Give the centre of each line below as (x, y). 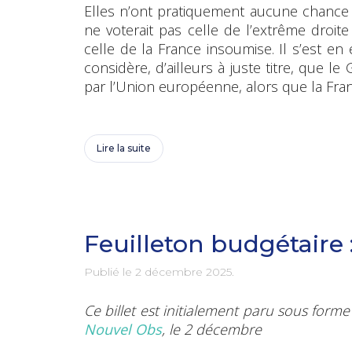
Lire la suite (124, 148)
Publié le (110, 271)
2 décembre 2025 (183, 271)
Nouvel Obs (123, 329)
